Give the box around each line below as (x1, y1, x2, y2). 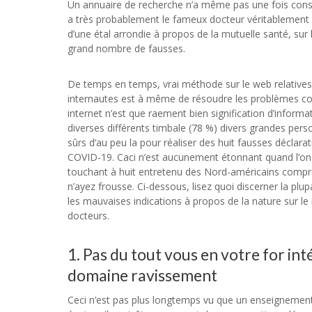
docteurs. (68, 209, 109, 222)
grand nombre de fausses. (68, 42, 185, 55)
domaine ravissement (68, 265, 217, 285)
